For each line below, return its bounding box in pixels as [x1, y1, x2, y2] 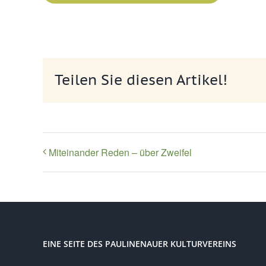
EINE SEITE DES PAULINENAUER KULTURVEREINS [43, 238, 236, 250]
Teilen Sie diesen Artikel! [55, 71, 227, 90]
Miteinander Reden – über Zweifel [49, 145, 192, 160]
